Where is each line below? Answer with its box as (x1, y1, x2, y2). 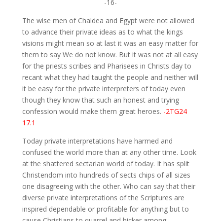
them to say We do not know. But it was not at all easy (22, 50, 198, 60)
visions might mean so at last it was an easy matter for (22, 38, 198, 48)
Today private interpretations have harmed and (22, 136, 173, 146)
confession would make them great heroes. (22, 107, 163, 116)
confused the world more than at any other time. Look (22, 147, 196, 157)
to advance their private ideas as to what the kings (22, 27, 183, 37)
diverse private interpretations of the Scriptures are (22, 193, 184, 203)
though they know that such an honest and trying (22, 95, 179, 105)
